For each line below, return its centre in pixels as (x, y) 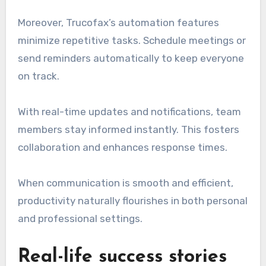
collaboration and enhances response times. (122, 147)
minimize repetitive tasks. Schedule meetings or (132, 40)
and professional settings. (80, 218)
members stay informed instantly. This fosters (128, 129)
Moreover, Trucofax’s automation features (118, 22)
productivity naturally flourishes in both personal (132, 200)
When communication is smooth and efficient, (125, 183)
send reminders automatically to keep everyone (131, 58)
